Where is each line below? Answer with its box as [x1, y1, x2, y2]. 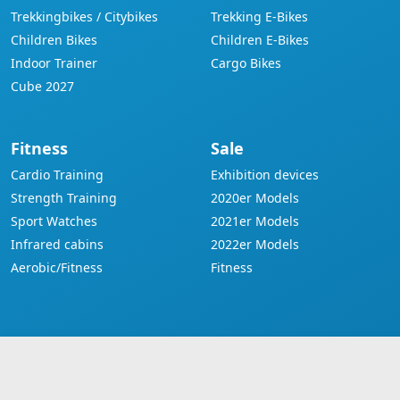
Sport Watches [11, 212, 97, 229]
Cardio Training [11, 166, 104, 183]
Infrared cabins [11, 236, 104, 253]
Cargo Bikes [211, 54, 281, 71]
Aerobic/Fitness [11, 259, 103, 276]
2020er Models [211, 189, 299, 206]
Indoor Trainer [11, 54, 97, 71]
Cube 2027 [11, 78, 74, 95]
